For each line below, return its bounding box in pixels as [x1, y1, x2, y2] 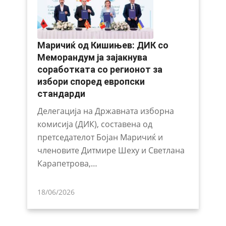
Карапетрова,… [37, 157, 97, 169]
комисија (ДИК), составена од [37, 118, 152, 130]
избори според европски [37, 76, 145, 87]
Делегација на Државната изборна [37, 105, 174, 117]
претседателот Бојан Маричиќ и [37, 131, 163, 143]
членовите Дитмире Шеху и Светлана [37, 144, 185, 156]
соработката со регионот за [37, 64, 162, 75]
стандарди [37, 88, 85, 99]
